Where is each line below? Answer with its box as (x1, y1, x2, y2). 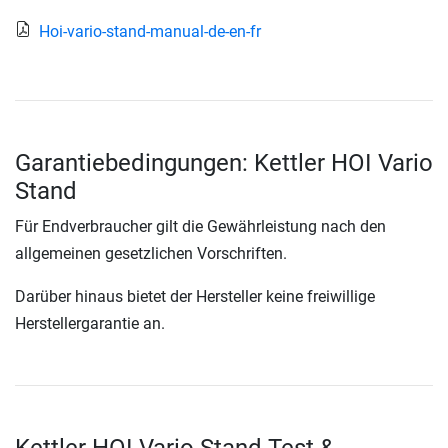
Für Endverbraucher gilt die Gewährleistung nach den (15, 217, 386, 237)
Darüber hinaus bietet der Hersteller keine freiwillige (15, 287, 375, 307)
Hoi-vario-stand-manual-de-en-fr (39, 22, 261, 42)
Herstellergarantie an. (15, 314, 165, 334)
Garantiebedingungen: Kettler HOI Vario (15, 149, 433, 178)
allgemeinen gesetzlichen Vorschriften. (15, 244, 287, 264)
